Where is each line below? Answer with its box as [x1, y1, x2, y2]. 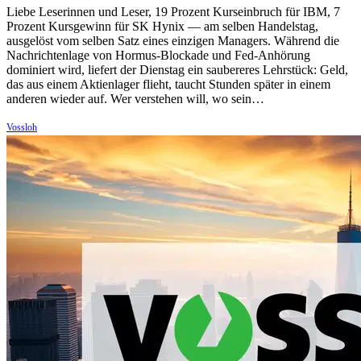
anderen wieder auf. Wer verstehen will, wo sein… [6, 92, 264, 106]
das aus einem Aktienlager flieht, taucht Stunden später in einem [6, 77, 330, 92]
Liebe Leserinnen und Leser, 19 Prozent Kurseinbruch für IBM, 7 [6, 5, 340, 19]
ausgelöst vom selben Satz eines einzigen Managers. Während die [6, 34, 339, 48]
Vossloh [6, 122, 37, 134]
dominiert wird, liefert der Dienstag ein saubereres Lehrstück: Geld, [6, 63, 348, 77]
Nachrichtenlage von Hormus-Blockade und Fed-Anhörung [6, 48, 310, 63]
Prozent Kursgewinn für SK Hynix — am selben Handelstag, [6, 19, 318, 34]
